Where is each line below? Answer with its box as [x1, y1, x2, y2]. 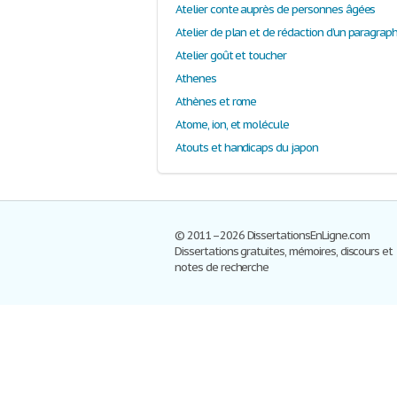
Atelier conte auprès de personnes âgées [175, 2, 376, 18]
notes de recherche [175, 260, 269, 276]
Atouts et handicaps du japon [175, 140, 318, 156]
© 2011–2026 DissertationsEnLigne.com [175, 228, 370, 244]
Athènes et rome [175, 94, 257, 110]
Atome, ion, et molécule [175, 117, 290, 133]
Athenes [175, 71, 216, 87]
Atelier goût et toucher [175, 48, 287, 64]
